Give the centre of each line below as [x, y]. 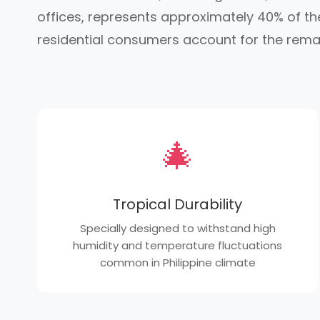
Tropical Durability [178, 204]
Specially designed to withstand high [177, 228]
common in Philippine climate [177, 262]
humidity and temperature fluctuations [178, 245]
